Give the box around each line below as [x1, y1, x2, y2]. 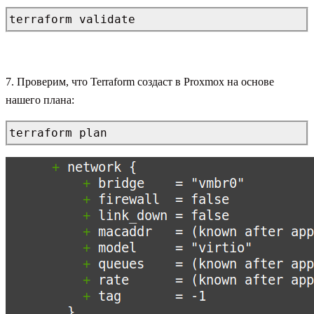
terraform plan [9, 125, 107, 139]
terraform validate [9, 12, 135, 26]
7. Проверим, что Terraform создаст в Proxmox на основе [6, 75, 274, 88]
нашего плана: [6, 93, 74, 106]
